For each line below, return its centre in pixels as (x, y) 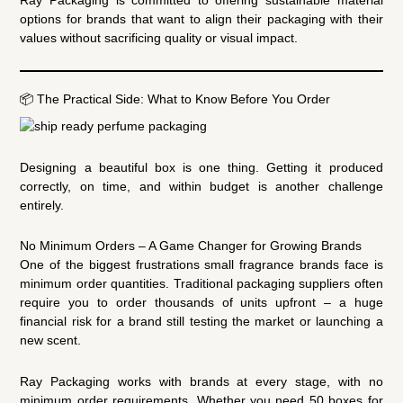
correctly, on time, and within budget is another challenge (201, 186)
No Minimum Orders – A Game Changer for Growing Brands (191, 246)
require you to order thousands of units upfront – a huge (201, 303)
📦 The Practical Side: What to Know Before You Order (175, 99)
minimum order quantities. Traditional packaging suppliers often (201, 284)
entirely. (42, 205)
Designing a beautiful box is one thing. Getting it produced (201, 167)
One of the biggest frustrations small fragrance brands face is (201, 265)
